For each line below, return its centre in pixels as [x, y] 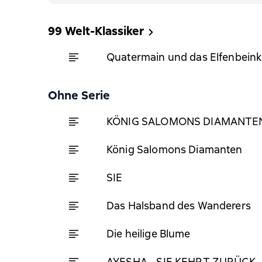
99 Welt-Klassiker [96, 31]
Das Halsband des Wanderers [179, 205]
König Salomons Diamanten [175, 149]
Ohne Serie [79, 95]
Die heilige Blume [149, 233]
